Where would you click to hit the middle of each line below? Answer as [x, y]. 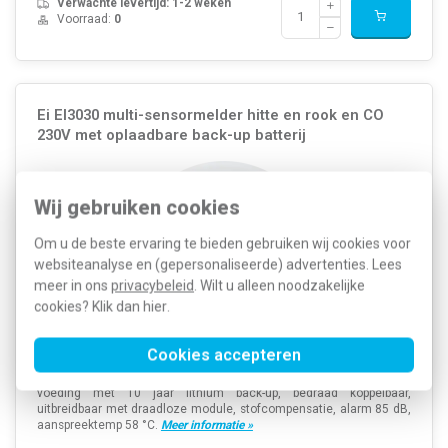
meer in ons [72, 285]
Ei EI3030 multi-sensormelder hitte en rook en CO [210, 115]
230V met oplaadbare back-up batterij [171, 135]
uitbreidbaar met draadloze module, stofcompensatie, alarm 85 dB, [224, 409]
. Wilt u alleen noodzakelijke [279, 285]
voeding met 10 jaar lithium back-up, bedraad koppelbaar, [224, 393]
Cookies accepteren [224, 354]
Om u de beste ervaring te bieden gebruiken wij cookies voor [222, 243]
